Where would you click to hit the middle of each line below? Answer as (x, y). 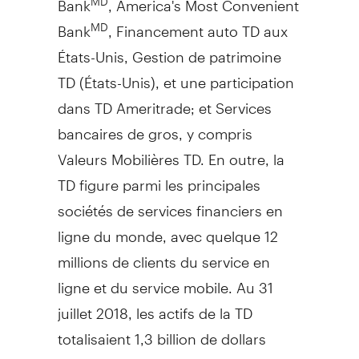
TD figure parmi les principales (159, 178)
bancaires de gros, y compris (155, 127)
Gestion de (168, 50)
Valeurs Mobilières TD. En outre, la (171, 152)
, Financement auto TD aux (198, 24)
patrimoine (243, 50)
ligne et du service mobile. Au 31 (165, 280)
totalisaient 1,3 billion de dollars (161, 332)
